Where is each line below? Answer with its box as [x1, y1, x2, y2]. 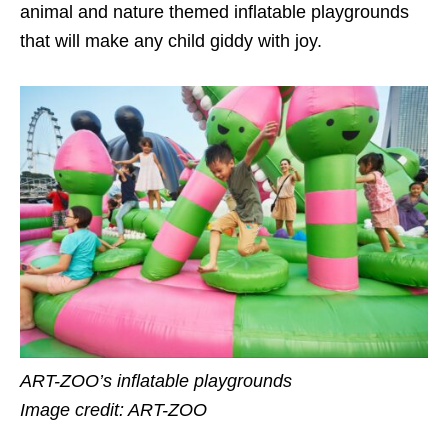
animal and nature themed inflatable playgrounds [20, 2, 409, 23]
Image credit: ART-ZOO [20, 400, 207, 421]
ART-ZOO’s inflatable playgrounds [20, 371, 292, 392]
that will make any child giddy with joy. [20, 31, 327, 52]
